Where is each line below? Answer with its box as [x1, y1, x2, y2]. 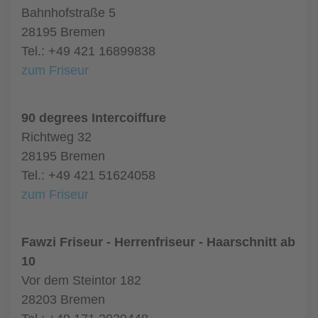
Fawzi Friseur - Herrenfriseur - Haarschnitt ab [21, 235, 295, 249]
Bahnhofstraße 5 [21, 6, 116, 20]
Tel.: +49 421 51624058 [21, 168, 155, 182]
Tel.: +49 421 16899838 [21, 44, 155, 58]
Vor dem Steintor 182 [21, 273, 141, 287]
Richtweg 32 [21, 130, 92, 144]
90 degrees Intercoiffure [21, 111, 166, 125]
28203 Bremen [21, 292, 105, 307]
